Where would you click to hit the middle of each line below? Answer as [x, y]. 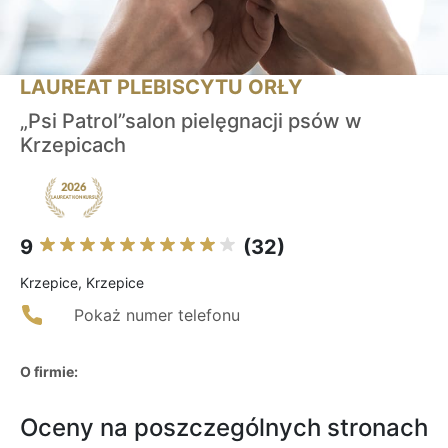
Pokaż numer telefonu [157, 315]
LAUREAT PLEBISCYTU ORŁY [161, 87]
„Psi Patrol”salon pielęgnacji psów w [191, 121]
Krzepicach [73, 145]
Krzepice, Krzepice [82, 283]
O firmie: [49, 372]
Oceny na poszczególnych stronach [224, 428]
